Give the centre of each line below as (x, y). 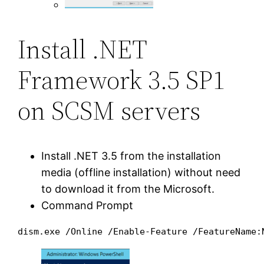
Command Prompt (88, 205)
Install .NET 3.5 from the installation (131, 156)
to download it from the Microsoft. (128, 189)
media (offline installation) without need (141, 172)
